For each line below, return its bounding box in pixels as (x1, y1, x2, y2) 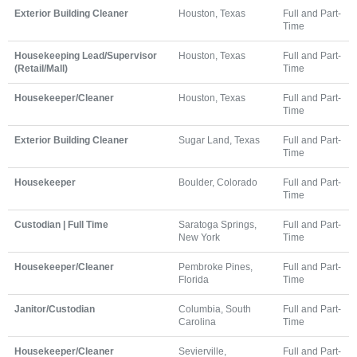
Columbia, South (178, 304, 251, 314)
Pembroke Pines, (178, 261, 253, 272)
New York (178, 232, 220, 242)
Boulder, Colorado (178, 177, 257, 187)
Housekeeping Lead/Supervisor (14, 50, 157, 61)
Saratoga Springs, (178, 219, 257, 229)
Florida (178, 274, 209, 284)
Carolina (178, 316, 216, 327)
